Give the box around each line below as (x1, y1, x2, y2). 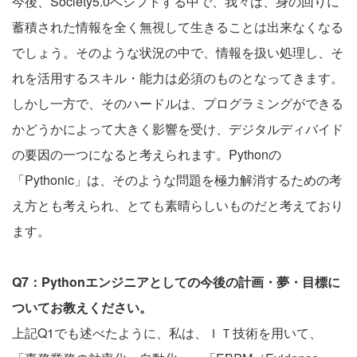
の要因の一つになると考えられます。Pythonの (12, 144, 281, 163)
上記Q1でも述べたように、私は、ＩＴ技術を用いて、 (12, 323, 322, 342)
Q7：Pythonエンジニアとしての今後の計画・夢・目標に (12, 272, 340, 291)
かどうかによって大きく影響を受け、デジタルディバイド (12, 119, 343, 138)
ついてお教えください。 (12, 297, 152, 316)
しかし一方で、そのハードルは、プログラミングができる (12, 93, 343, 112)
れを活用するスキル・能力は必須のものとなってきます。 (12, 68, 343, 87)
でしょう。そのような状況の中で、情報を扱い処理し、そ (12, 42, 343, 61)
